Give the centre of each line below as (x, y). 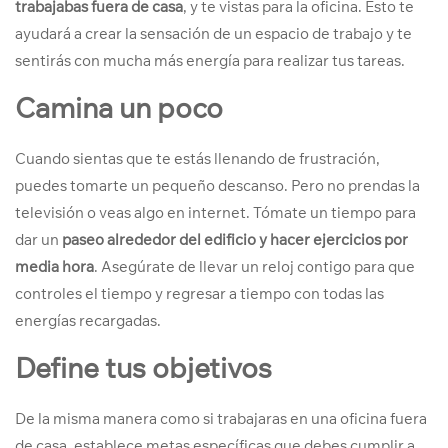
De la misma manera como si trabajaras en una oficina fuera (221, 418)
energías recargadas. (88, 320)
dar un (38, 239)
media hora (54, 266)
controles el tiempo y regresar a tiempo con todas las (199, 293)
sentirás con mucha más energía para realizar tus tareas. (210, 60)
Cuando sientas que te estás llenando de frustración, (197, 158)
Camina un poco (119, 107)
